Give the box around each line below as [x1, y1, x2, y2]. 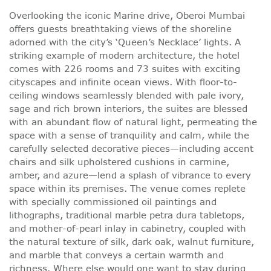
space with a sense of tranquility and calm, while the [9, 129, 249, 142]
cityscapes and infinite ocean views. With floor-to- [9, 76, 237, 89]
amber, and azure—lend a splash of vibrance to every [9, 169, 251, 182]
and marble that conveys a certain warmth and [9, 249, 224, 262]
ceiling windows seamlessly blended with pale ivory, [9, 89, 244, 102]
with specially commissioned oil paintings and [9, 195, 217, 209]
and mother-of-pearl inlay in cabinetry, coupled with [9, 222, 246, 235]
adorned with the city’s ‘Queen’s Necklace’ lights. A [9, 36, 241, 49]
